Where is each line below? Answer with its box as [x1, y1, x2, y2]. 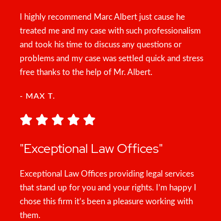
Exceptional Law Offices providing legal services [20, 170, 194, 178]
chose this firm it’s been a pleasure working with [20, 197, 193, 206]
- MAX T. [20, 92, 55, 100]
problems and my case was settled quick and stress [20, 54, 203, 63]
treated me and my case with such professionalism [20, 27, 201, 35]
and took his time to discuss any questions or [20, 40, 182, 49]
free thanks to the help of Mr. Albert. [20, 68, 152, 76]
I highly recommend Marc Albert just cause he [20, 13, 185, 21]
